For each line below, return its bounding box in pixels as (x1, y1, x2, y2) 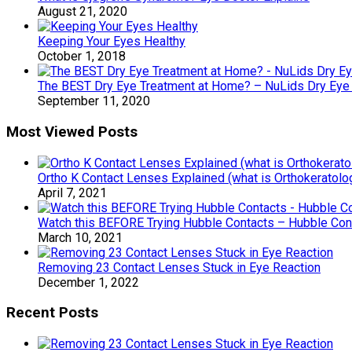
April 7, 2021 (38, 185, 107, 200)
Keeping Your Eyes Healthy (38, 34, 185, 49)
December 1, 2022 (38, 274, 139, 290)
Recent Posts (6, 304, 98, 322)
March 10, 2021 (38, 229, 123, 245)
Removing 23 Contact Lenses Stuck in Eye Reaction (38, 259, 321, 275)
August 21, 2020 (38, 4, 127, 20)
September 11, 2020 (38, 93, 150, 109)
